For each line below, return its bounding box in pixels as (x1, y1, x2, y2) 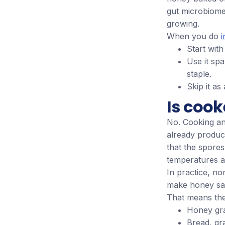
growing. (167, 19, 199, 29)
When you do (167, 31, 221, 42)
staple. (187, 69, 211, 79)
